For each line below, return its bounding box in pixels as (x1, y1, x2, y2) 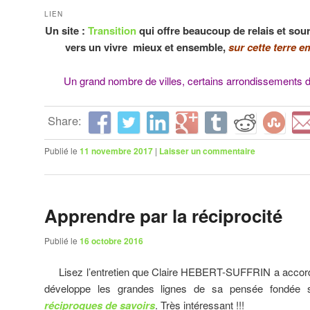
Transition (87, 23, 139, 39)
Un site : (44, 23, 88, 39)
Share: (48, 112, 82, 129)
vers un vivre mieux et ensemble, (65, 39, 228, 55)
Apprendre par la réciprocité (44, 203, 282, 229)
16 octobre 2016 (80, 235, 143, 248)
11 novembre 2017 (80, 145, 153, 158)
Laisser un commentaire (159, 145, 255, 158)
